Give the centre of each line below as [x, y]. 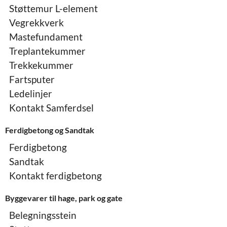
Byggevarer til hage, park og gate [64, 198]
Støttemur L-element [53, 8]
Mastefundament [46, 36]
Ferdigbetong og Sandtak [50, 130]
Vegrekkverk [36, 22]
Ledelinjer [31, 93]
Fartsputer [32, 79]
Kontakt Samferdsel [51, 107]
